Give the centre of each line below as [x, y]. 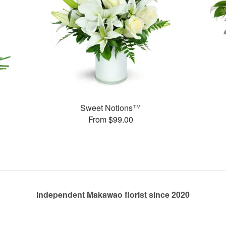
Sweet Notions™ [111, 107]
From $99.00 [110, 119]
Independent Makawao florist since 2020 [113, 194]
